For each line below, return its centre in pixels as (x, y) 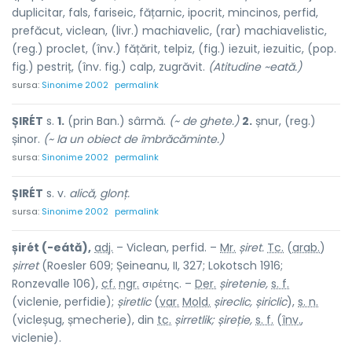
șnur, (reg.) (284, 121)
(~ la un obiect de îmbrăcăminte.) (134, 139)
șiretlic (134, 302)
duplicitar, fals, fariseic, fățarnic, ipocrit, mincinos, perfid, (165, 13)
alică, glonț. (99, 193)
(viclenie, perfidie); (64, 302)
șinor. (27, 139)
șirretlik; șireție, (213, 320)
